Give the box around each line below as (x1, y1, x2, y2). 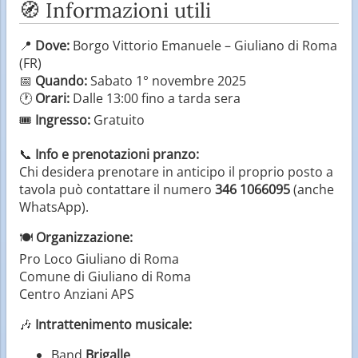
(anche (290, 180, 334, 198)
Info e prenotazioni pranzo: (35, 145, 199, 163)
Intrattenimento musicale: (35, 315, 192, 333)
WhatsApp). (19, 197, 89, 216)
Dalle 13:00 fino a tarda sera (70, 89, 241, 107)
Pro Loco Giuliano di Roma (19, 249, 179, 268)
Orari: (35, 89, 70, 107)
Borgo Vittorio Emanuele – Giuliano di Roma (70, 36, 337, 54)
